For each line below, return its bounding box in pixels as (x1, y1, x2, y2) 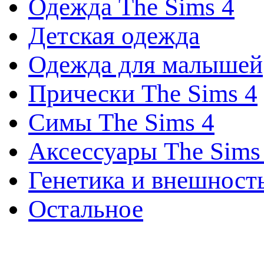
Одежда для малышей (28, 50, 263, 78)
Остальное (28, 194, 143, 223)
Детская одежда (28, 21, 200, 49)
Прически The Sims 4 (28, 79, 258, 107)
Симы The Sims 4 (28, 108, 214, 136)
